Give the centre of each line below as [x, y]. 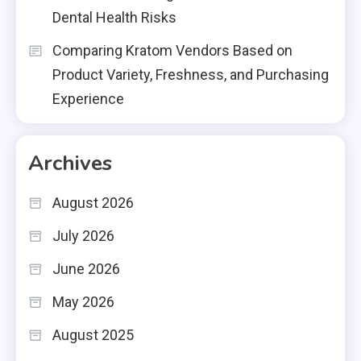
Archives [70, 163]
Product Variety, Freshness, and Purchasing [191, 74]
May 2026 [83, 301]
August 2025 [93, 334]
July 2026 [83, 235]
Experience [88, 98]
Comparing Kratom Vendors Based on [172, 50]
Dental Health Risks [114, 17]
